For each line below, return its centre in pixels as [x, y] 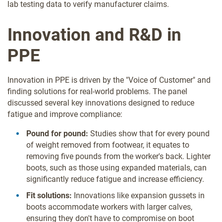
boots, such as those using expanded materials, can [116, 167]
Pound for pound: [57, 133]
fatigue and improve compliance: [65, 114]
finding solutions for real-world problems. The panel [97, 91]
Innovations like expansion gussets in [138, 195]
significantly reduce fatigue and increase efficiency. [115, 179]
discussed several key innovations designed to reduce [101, 103]
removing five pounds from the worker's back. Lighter [118, 156]
